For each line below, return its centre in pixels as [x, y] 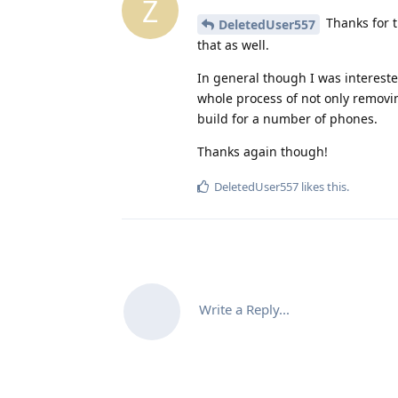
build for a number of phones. [287, 118]
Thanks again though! [263, 151]
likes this [322, 186]
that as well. [233, 44]
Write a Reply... [244, 309]
